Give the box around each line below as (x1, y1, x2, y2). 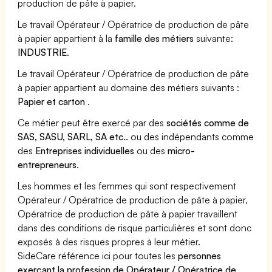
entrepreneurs (18, 158, 76, 171)
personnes (178, 249, 222, 262)
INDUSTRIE (18, 46, 67, 58)
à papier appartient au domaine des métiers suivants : (18, 81, 240, 93)
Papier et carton (18, 95, 88, 107)
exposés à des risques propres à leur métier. (18, 235, 201, 248)
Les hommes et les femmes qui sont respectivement (18, 179, 237, 192)
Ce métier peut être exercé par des (18, 116, 167, 129)
